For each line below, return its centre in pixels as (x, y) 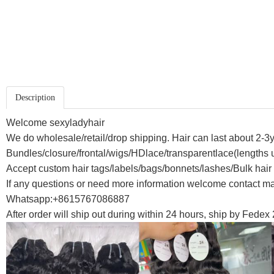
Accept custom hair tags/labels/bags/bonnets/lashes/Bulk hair (139, 168)
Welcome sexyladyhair (55, 123)
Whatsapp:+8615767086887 (68, 199)
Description (35, 98)
